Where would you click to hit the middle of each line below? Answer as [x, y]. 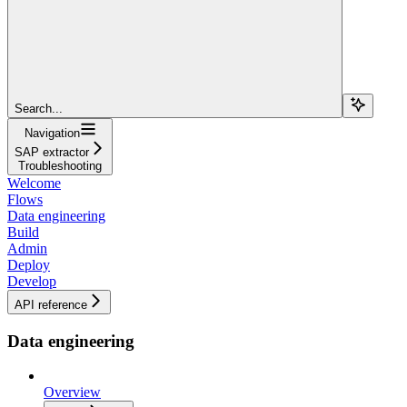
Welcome [34, 183]
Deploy [29, 264]
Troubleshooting [60, 165]
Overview [72, 392]
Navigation [52, 133]
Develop [32, 281]
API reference [51, 304]
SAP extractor [52, 152]
